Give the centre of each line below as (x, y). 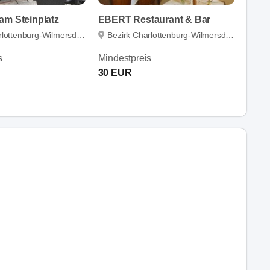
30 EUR (115, 72)
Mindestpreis (125, 58)
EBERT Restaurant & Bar (154, 19)
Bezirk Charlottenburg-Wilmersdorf (167, 35)
